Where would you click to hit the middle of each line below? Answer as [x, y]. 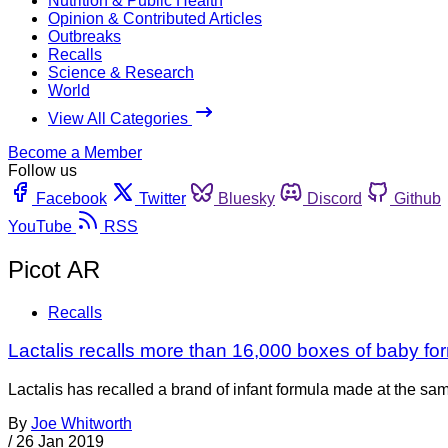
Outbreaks [84, 36]
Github [417, 198]
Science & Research [121, 72]
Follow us [42, 170]
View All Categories [120, 118]
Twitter [162, 198]
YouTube [40, 226]
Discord [334, 198]
